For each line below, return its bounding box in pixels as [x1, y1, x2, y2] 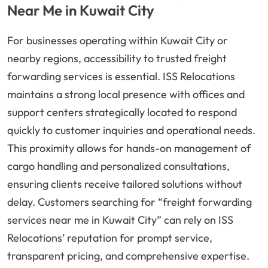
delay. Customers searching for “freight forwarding [7, 195, 252, 209]
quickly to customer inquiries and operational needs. [7, 123, 255, 138]
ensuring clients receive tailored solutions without [7, 177, 242, 191]
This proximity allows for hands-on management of [7, 141, 251, 156]
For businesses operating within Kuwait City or [7, 33, 228, 48]
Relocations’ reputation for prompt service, [7, 231, 212, 245]
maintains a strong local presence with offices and [7, 87, 245, 102]
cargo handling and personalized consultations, [7, 159, 230, 173]
